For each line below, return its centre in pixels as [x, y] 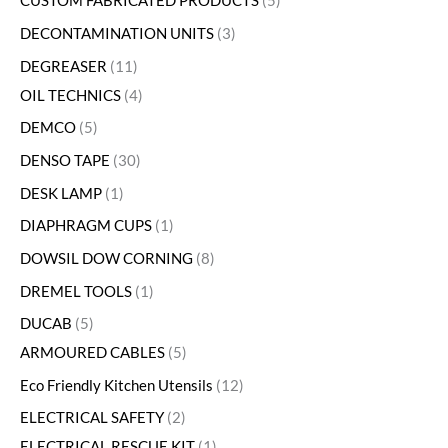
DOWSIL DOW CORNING [106, 258]
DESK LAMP [61, 193]
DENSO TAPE [65, 160]
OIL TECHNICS [70, 95]
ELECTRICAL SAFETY [92, 418]
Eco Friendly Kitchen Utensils [116, 385]
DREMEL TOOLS [76, 291]
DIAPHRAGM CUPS [86, 226]
